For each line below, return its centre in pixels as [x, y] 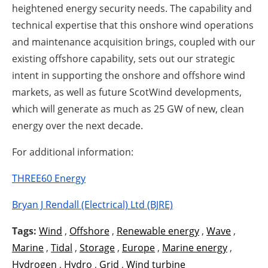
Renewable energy [158, 231]
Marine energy [195, 247]
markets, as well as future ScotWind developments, [127, 92]
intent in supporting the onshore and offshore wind [129, 75]
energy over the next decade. [77, 125]
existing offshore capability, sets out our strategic [124, 58]
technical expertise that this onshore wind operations [133, 25]
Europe [138, 247]
